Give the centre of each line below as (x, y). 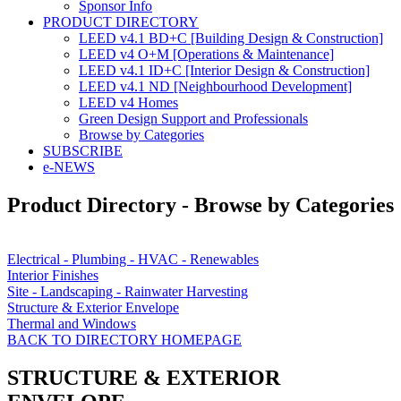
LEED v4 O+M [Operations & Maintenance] (206, 54)
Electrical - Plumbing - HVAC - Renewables (133, 259)
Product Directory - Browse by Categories (200, 205)
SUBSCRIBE (83, 150)
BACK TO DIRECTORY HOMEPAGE (124, 339)
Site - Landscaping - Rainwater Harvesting (128, 291)
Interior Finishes (53, 275)
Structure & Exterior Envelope (93, 307)
